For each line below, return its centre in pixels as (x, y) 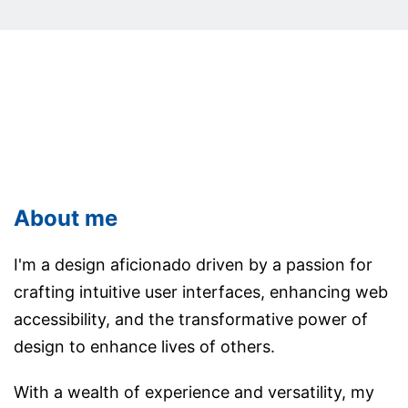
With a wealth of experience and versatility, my (194, 393)
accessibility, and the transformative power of (191, 320)
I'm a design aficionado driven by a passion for (193, 265)
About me (66, 219)
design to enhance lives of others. (144, 347)
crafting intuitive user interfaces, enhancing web (201, 292)
